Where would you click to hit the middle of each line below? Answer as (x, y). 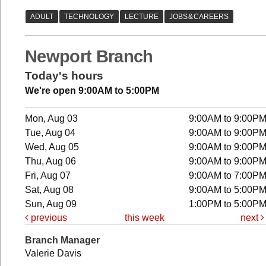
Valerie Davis (53, 253)
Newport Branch (89, 57)
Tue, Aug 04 (50, 132)
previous (48, 217)
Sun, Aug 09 (51, 204)
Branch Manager (62, 240)
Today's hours (64, 76)
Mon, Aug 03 (52, 118)
